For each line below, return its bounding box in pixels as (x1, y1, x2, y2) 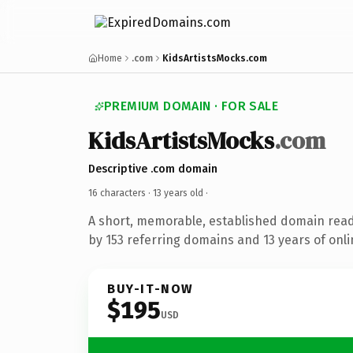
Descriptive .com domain (88, 162, 217, 176)
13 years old (153, 187, 203, 199)
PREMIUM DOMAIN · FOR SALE (104, 98, 278, 113)
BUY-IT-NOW (107, 281, 194, 296)
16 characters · (88, 187, 153, 199)
